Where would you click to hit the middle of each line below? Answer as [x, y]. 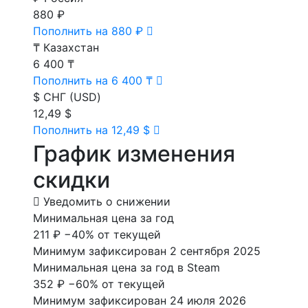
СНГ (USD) [72, 97]
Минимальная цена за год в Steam [126, 268]
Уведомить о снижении [107, 202]
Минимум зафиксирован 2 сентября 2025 [147, 251]
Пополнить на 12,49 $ [93, 130]
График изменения [134, 154]
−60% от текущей [117, 284]
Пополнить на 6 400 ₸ [95, 81]
